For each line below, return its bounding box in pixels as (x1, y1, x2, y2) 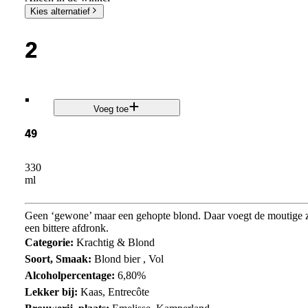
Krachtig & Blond (76, 236, 155, 248)
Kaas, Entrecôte (80, 285, 149, 298)
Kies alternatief (30, 5, 90, 16)
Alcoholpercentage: (24, 269, 118, 281)
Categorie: (24, 236, 76, 248)
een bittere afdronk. (24, 221, 109, 234)
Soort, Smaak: (24, 252, 94, 265)
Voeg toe (93, 104, 129, 115)
